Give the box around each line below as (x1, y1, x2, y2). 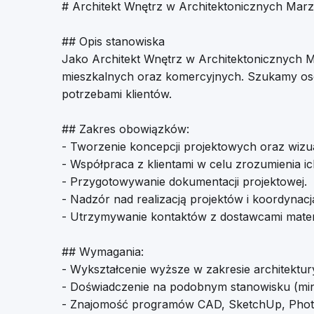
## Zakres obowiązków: (62, 122, 189, 136)
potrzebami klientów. (62, 87, 172, 101)
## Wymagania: (62, 245, 144, 259)
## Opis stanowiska (62, 34, 165, 48)
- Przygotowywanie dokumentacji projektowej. (62, 175, 307, 189)
